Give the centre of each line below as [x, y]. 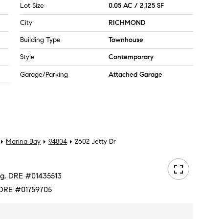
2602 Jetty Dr [95, 142]
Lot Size [32, 6]
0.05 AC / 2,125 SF [136, 6]
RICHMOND [127, 23]
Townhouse [126, 40]
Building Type [40, 40]
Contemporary [131, 57]
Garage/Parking [44, 74]
